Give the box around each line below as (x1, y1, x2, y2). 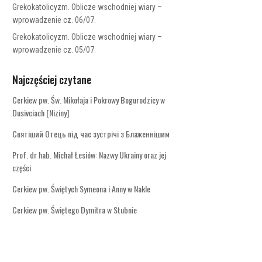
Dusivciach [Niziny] (12, 106, 70, 119)
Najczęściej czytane (12, 72, 92, 87)
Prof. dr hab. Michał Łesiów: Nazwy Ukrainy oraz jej (12, 149, 167, 161)
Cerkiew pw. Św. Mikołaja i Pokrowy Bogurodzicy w (12, 94, 166, 106)
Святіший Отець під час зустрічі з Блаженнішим (12, 127, 170, 140)
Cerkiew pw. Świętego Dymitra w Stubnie (12, 204, 137, 216)
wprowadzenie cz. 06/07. (12, 15, 96, 25)
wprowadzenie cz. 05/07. (12, 45, 96, 54)
